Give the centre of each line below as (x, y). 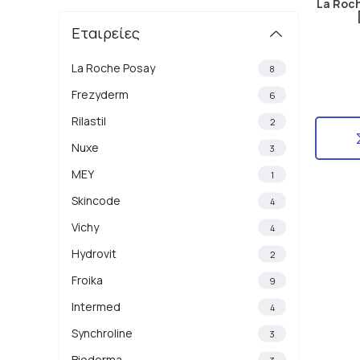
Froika (87, 280)
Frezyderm (100, 94)
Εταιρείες (105, 33)
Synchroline (102, 333)
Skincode (96, 200)
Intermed (96, 307)
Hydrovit (94, 254)
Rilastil (88, 121)
